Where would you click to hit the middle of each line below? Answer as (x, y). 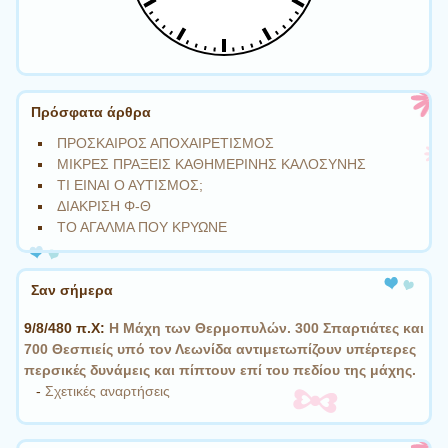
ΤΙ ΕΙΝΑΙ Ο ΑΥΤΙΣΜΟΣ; (130, 185)
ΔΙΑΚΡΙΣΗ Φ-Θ (104, 206)
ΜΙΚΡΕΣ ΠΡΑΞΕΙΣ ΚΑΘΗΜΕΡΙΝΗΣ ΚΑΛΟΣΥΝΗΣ (212, 164)
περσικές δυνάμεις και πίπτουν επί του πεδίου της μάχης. (220, 370)
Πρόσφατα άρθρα (91, 112)
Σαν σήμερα (72, 289)
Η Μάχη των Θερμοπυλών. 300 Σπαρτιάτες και (266, 328)
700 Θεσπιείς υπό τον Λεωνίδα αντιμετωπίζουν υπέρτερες (220, 349)
